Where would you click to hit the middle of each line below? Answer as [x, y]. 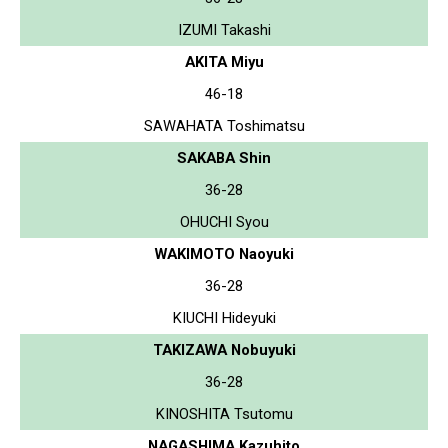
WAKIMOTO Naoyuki [224, 253]
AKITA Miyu [224, 61]
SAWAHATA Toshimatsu [224, 125]
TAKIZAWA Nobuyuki [224, 349]
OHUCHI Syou [224, 221]
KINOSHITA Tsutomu [224, 413]
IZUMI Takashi [224, 29]
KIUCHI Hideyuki [224, 317]
